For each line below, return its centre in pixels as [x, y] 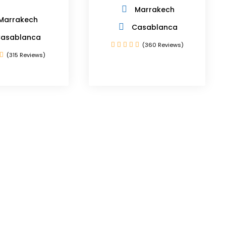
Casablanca [155, 27]
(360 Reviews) [163, 45]
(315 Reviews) [26, 55]
